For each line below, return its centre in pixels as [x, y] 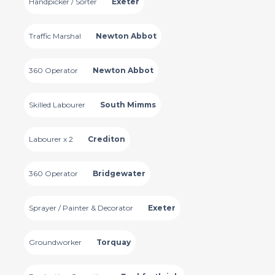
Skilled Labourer [57, 105]
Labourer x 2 [51, 139]
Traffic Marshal [55, 36]
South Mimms [128, 105]
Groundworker [55, 242]
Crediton [106, 139]
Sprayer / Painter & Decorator [81, 208]
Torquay [113, 242]
